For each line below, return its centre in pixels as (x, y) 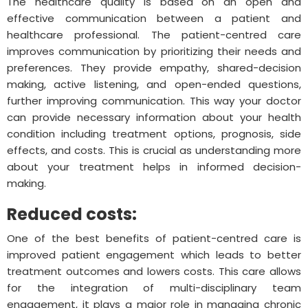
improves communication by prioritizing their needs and (154, 51)
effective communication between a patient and (154, 18)
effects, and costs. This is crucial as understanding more (154, 150)
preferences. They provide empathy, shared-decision (154, 67)
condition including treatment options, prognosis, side (154, 133)
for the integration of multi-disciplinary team (154, 287)
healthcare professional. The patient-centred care (154, 34)
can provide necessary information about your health (154, 117)
